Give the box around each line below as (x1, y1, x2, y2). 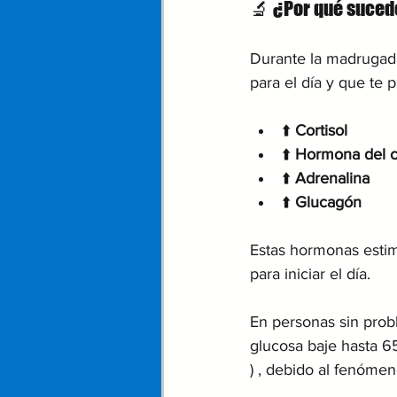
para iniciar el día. (250, 264, 375, 283)
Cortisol (295, 121, 347, 139)
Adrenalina (295, 168, 370, 187)
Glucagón (295, 192, 362, 211)
